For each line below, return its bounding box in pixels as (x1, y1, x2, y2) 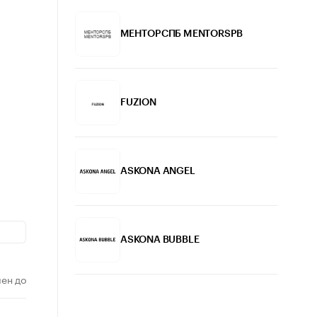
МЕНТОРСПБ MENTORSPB (120, 29, 243, 39)
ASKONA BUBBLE (120, 235, 200, 245)
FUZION (120, 98, 156, 108)
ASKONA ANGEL (120, 166, 195, 176)
